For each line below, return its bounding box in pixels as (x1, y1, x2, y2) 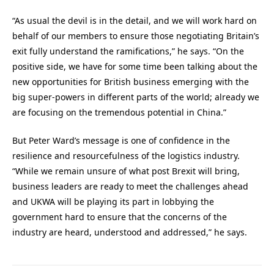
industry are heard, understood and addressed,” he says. (12, 226, 247, 239)
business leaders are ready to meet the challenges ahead (12, 180, 248, 193)
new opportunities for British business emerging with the (12, 75, 249, 87)
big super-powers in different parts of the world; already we (12, 91, 259, 103)
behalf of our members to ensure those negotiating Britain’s (12, 29, 259, 42)
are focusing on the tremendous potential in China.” (12, 106, 226, 118)
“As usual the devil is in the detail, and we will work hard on (12, 14, 257, 26)
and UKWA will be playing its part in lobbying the (12, 196, 214, 208)
